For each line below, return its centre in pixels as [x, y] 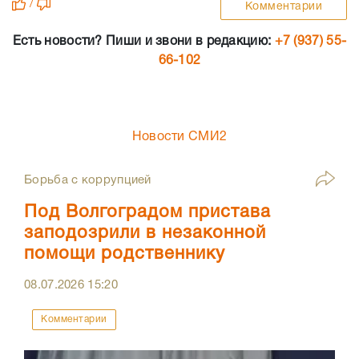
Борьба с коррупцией [88, 180]
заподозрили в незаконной [145, 233]
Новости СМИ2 [179, 137]
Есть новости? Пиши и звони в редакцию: [143, 42]
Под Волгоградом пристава [147, 212]
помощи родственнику [125, 254]
